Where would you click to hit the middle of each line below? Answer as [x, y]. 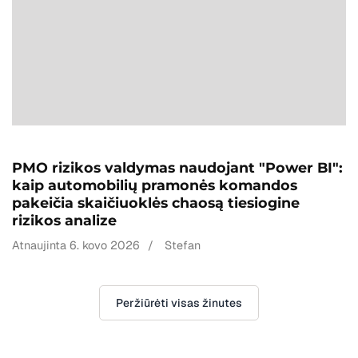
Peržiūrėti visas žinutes [179, 303]
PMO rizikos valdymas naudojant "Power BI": [177, 167]
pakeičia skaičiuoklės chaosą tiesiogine [156, 203]
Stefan [183, 245]
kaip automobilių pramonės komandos [155, 185]
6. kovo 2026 [105, 245]
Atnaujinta [41, 245]
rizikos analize [64, 220]
